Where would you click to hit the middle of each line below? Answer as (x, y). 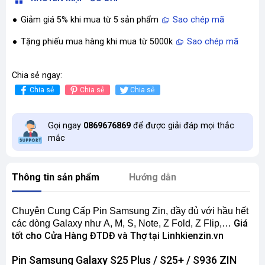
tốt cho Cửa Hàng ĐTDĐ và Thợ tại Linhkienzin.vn (118, 235)
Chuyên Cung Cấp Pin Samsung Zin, (91, 211)
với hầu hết (224, 211)
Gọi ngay (66, 125)
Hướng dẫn (153, 177)
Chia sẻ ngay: (37, 75)
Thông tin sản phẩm (56, 177)
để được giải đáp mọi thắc (182, 125)
